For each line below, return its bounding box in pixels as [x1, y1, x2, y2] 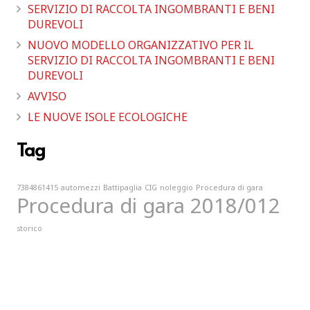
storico [17, 223, 42, 233]
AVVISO [28, 89, 66, 104]
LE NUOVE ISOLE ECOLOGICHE [28, 109, 188, 125]
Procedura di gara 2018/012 [17, 191, 280, 219]
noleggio [160, 182, 193, 192]
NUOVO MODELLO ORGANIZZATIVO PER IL [28, 37, 254, 53]
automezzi [61, 182, 100, 192]
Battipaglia [103, 182, 142, 192]
